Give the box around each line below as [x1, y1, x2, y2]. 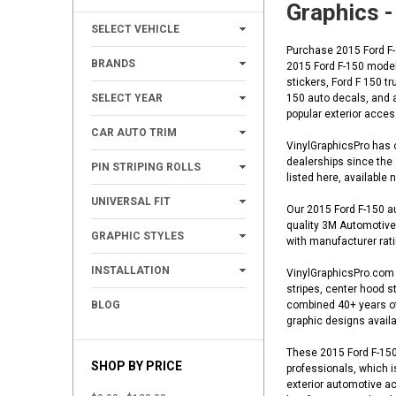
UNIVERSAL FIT [91, 195, 171, 209]
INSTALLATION [91, 264, 170, 278]
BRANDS [91, 57, 135, 71]
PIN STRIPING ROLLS [91, 161, 201, 174]
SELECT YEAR [91, 92, 163, 105]
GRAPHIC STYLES [91, 230, 184, 243]
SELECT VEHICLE [91, 23, 179, 36]
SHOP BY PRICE [91, 359, 182, 374]
